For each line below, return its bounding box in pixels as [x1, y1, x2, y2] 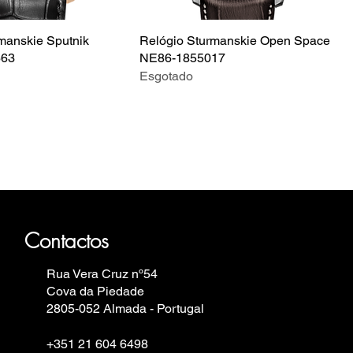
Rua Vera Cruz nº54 [46, 266, 158, 281]
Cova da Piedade [46, 283, 144, 299]
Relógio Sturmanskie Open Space [139, 32, 330, 48]
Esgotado [139, 68, 193, 84]
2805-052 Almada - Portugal [46, 300, 204, 316]
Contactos [24, 227, 109, 255]
